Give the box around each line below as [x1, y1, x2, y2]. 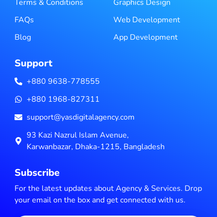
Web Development [113, 15, 180, 26]
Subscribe [15, 166, 60, 180]
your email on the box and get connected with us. [15, 195, 186, 206]
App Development [113, 32, 178, 43]
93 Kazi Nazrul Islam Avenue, [27, 130, 129, 141]
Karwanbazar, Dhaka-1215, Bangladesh [27, 141, 165, 153]
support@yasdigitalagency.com [27, 112, 135, 123]
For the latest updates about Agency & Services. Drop [15, 183, 202, 194]
